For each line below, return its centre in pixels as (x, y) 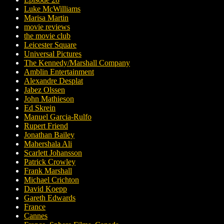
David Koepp (45, 189)
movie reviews (47, 27)
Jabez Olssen (44, 90)
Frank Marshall (48, 171)
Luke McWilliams (52, 9)
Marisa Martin (46, 18)
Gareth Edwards (50, 198)
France (35, 207)
